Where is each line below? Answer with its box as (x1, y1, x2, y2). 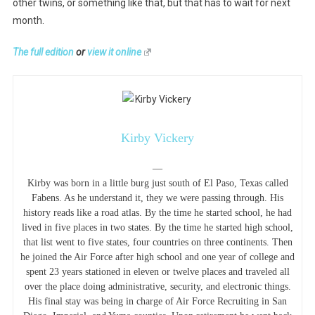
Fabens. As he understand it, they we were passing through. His (32, 192, 283, 203)
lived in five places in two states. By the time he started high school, (22, 221, 293, 233)
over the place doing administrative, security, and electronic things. (24, 281, 291, 292)
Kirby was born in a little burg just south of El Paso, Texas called (27, 177, 288, 188)
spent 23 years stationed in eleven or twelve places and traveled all (25, 266, 290, 277)
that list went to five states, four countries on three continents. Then (22, 236, 292, 247)
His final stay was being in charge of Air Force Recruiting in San (28, 295, 287, 307)
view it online (86, 46, 141, 58)
